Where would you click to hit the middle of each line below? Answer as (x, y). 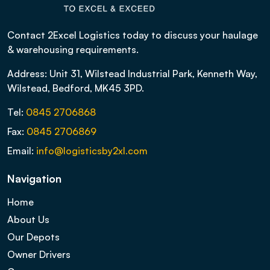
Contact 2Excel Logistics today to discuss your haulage (133, 35)
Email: (22, 151)
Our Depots (33, 237)
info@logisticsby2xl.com (92, 151)
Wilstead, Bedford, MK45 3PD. (76, 88)
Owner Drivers (39, 254)
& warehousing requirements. (73, 50)
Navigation (34, 179)
